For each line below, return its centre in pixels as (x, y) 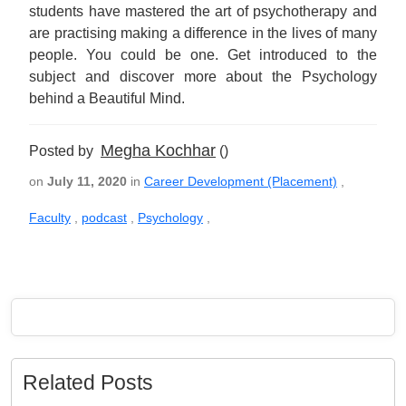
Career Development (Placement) (241, 181)
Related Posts (88, 382)
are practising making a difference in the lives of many (203, 33)
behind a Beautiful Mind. (107, 98)
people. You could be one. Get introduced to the (203, 55)
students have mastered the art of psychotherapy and (203, 11)
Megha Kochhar (158, 150)
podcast (104, 217)
